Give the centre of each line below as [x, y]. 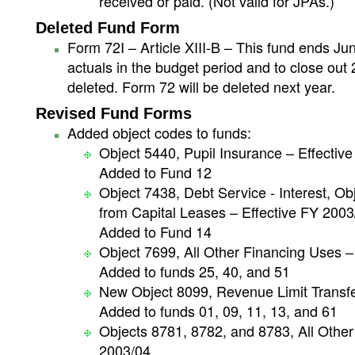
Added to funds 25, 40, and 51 [195, 271]
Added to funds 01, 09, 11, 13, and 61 [218, 311]
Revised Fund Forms [114, 113]
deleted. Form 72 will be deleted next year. [201, 86]
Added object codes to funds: [159, 132]
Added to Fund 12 [155, 172]
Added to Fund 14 [155, 231]
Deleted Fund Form [108, 28]
